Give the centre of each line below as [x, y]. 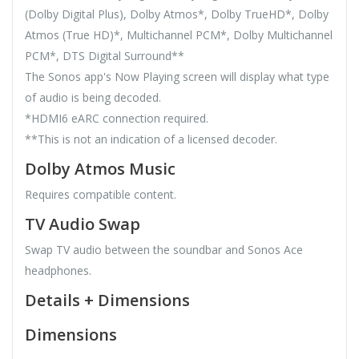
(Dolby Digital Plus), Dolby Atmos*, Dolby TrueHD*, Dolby [177, 14]
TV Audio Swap [83, 224]
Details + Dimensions [107, 301]
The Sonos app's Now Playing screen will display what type [177, 77]
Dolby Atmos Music [100, 169]
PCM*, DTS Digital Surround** [105, 56]
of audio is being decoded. [93, 98]
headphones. [58, 271]
